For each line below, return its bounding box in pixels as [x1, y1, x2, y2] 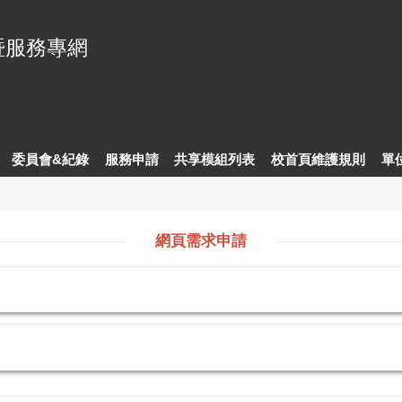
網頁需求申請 [155, 232, 247, 250]
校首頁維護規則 [271, 151, 366, 167]
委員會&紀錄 [12, 151, 90, 167]
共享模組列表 [174, 151, 256, 167]
